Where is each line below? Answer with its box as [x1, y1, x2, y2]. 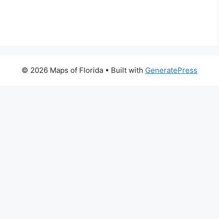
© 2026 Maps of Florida [22, 66, 103, 75]
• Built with [103, 66, 145, 75]
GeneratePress [145, 66, 197, 75]
